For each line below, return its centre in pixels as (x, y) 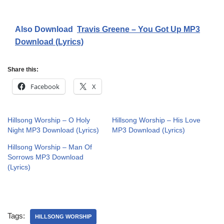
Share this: (23, 70)
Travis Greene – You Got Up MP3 (138, 29)
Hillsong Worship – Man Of (50, 147)
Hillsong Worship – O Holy (49, 120)
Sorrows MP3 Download (45, 157)
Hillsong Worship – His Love (156, 120)
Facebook (45, 87)
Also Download (44, 29)
